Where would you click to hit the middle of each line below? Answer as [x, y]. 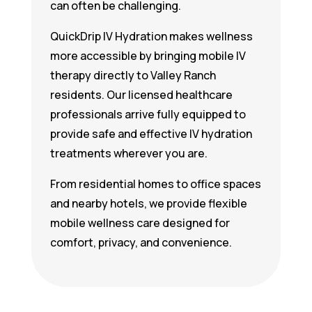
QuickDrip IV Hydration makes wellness [151, 36]
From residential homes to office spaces [155, 184]
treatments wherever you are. [128, 153]
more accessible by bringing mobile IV [148, 56]
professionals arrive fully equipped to [148, 114]
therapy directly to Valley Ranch [133, 75]
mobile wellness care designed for [140, 223]
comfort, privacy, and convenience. [141, 242]
